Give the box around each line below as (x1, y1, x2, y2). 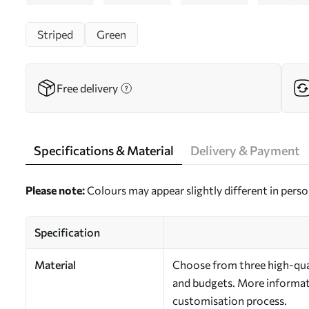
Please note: (26, 183, 85, 197)
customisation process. (172, 294, 287, 307)
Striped (37, 28, 73, 41)
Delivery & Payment (190, 143, 299, 158)
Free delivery (57, 81, 118, 94)
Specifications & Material (34, 143, 174, 158)
